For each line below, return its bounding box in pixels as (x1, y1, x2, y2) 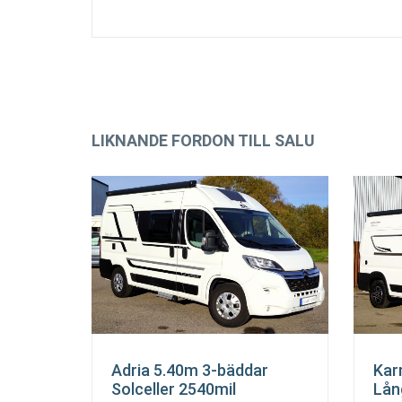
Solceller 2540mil (111, 380, 236, 398)
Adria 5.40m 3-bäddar (111, 361, 268, 380)
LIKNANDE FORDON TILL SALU (92, 131, 315, 150)
